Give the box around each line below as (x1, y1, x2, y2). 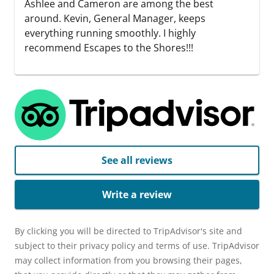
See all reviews (102, 154, 172, 168)
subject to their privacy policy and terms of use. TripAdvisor (15, 240, 259, 252)
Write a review (102, 188, 172, 202)
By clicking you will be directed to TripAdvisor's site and (15, 225, 242, 237)
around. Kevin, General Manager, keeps (24, 11, 206, 25)
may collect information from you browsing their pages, (15, 254, 242, 267)
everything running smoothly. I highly (24, 26, 196, 40)
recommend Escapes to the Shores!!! (24, 40, 193, 54)
